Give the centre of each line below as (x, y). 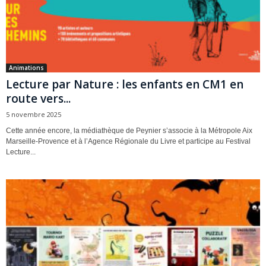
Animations (26, 68)
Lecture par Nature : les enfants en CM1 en (125, 85)
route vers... (38, 99)
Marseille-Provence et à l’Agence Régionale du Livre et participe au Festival (128, 142)
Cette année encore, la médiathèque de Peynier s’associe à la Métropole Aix (129, 131)
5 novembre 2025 (34, 115)
